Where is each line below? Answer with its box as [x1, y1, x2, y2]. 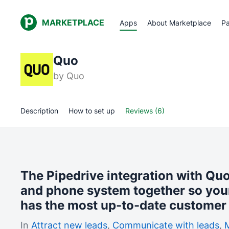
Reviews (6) [125, 106, 165, 115]
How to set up [68, 106, 115, 115]
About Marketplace [147, 18, 211, 27]
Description [20, 106, 58, 115]
